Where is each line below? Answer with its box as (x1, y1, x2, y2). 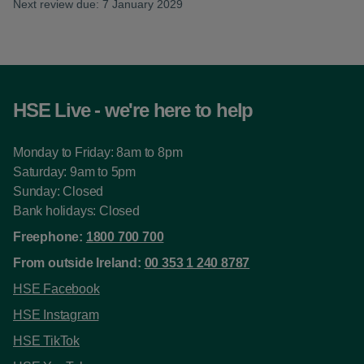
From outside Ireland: (13, 256, 145, 270)
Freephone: (13, 230, 86, 244)
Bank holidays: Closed (13, 204, 140, 218)
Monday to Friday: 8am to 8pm (13, 145, 183, 159)
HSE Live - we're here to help (13, 99, 253, 121)
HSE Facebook (13, 282, 100, 296)
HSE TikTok (13, 334, 80, 348)
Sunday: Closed (13, 184, 104, 198)
